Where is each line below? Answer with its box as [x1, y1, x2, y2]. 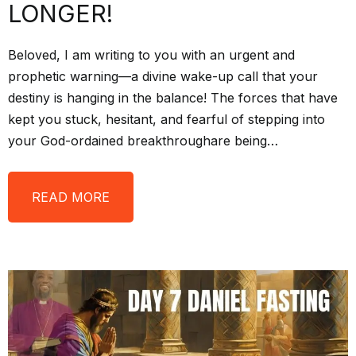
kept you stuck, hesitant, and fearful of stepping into [8, 111, 325, 128]
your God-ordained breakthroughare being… [8, 133, 278, 149]
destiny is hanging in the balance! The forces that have [8, 90, 338, 106]
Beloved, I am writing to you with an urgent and [8, 47, 295, 64]
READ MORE [32, 189, 110, 206]
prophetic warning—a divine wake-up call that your [8, 68, 318, 85]
